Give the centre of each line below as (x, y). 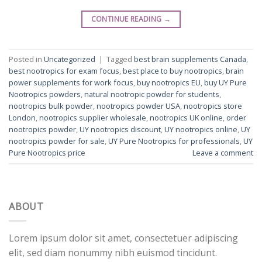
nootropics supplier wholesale (93, 117)
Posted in (26, 59)
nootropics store (213, 106)
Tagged (120, 59)
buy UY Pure (225, 82)
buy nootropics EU (169, 82)
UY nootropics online (201, 129)
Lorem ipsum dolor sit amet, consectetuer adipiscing (123, 238)
